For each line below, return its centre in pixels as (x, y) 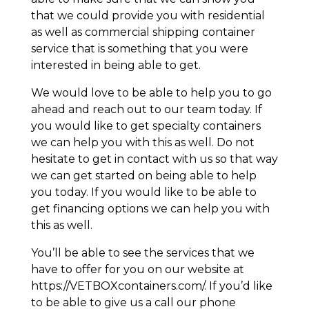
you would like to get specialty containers (146, 126)
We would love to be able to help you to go (151, 93)
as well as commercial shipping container (143, 32)
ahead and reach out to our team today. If (146, 110)
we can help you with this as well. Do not (142, 143)
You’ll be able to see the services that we (142, 253)
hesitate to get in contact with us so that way (154, 159)
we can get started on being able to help (143, 176)
